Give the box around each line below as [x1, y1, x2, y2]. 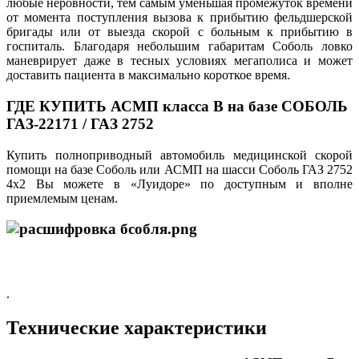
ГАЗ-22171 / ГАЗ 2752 [6, 115, 154, 133]
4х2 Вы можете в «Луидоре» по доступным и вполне [6, 176, 353, 191]
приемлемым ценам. [6, 191, 118, 205]
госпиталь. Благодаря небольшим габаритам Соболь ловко [6, 39, 353, 54]
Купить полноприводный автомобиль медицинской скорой [6, 147, 353, 162]
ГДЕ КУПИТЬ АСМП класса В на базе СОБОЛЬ [6, 98, 348, 115]
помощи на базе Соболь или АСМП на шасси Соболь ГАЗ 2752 [6, 162, 353, 176]
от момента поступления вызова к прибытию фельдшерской [6, 10, 353, 25]
